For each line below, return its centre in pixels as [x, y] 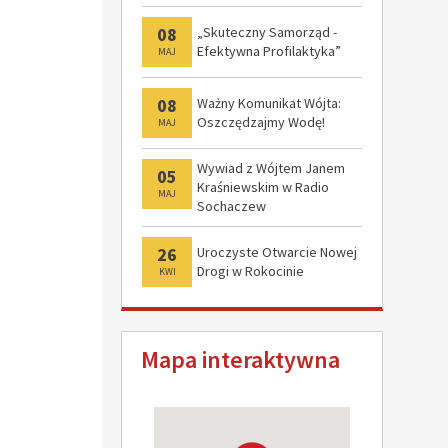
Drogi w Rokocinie [250, 271]
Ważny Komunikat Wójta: [269, 103]
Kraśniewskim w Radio [263, 187]
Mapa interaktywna [240, 359]
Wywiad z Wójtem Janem [271, 168]
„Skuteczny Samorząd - [267, 32]
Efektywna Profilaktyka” [269, 51]
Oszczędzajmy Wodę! [261, 122]
